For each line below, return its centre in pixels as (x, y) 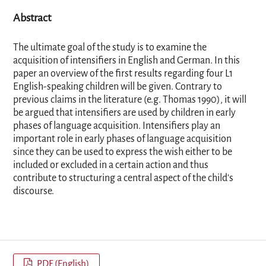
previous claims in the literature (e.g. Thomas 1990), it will (130, 100)
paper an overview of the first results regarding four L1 (123, 74)
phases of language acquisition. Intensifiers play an (117, 126)
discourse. (34, 191)
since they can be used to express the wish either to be (123, 152)
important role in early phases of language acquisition (122, 139)
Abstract (32, 18)
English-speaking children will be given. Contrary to (118, 87)
